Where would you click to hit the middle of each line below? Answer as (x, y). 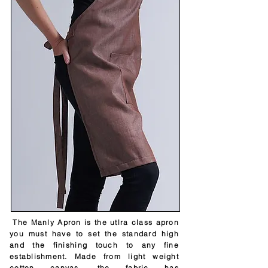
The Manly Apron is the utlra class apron (94, 222)
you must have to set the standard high (94, 234)
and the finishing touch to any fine (94, 245)
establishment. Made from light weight (94, 256)
